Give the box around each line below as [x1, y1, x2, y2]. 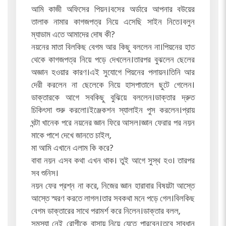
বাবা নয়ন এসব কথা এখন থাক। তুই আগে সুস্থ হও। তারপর [31, 154, 195, 168]
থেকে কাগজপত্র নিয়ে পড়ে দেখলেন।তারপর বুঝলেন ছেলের [31, 53, 195, 68]
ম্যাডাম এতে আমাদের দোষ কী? [31, 28, 115, 42]
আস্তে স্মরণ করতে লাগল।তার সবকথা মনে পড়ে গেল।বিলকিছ [31, 192, 195, 206]
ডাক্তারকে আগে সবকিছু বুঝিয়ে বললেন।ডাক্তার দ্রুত [31, 91, 195, 105]
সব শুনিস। [31, 167, 59, 181]
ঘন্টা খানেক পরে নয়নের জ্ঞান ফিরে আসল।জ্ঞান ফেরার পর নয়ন [31, 117, 195, 131]
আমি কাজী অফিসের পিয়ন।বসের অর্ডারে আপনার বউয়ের [31, 3, 195, 17]
